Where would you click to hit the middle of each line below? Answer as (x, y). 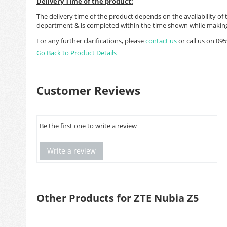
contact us (162, 41)
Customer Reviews (88, 90)
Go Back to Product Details (77, 53)
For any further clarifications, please (91, 41)
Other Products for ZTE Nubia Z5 (118, 198)
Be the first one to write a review (88, 126)
